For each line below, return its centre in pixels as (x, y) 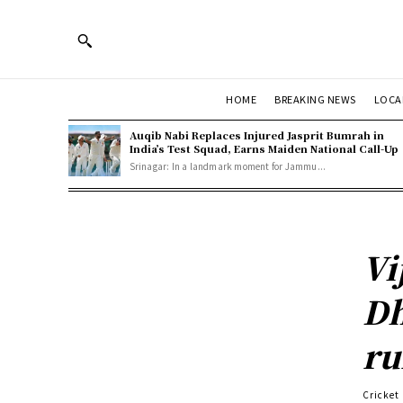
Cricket (381, 394)
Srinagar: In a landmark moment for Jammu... (228, 166)
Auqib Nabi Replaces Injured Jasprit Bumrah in (256, 134)
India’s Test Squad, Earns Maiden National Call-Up (264, 148)
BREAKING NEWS (315, 99)
